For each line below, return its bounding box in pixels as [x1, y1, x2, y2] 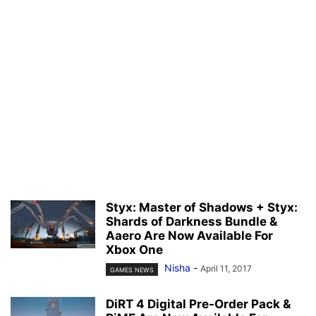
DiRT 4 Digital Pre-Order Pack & [106, 296, 291, 311]
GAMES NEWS [110, 265, 154, 274]
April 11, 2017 [200, 263, 252, 274]
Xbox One [106, 243, 163, 257]
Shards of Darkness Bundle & [106, 214, 277, 229]
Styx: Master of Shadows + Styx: [106, 200, 298, 215]
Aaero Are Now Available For [106, 229, 273, 243]
